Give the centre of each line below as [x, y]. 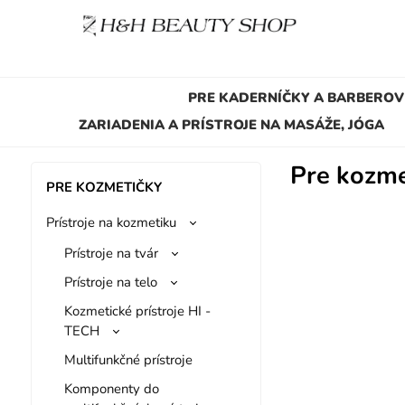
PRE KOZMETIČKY [104, 187]
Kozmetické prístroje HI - [137, 311]
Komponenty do [111, 388]
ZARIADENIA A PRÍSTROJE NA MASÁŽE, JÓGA [231, 124]
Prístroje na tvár [111, 253]
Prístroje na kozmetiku [111, 222]
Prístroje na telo [110, 282]
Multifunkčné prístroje [128, 359]
